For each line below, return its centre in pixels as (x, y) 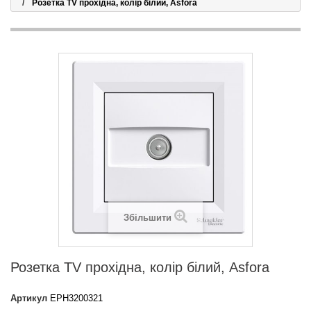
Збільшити (148, 218)
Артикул (29, 298)
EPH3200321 (76, 298)
